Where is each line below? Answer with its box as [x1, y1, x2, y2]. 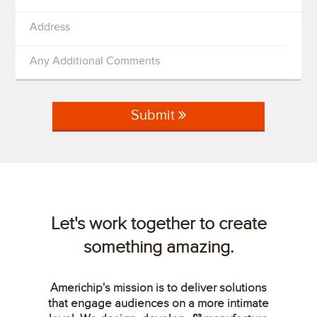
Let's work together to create [50, 213, 267, 235]
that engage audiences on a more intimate [48, 296, 269, 311]
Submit [131, 107, 178, 125]
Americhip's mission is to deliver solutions [50, 281, 267, 296]
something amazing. [83, 236, 234, 258]
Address [29, 20, 70, 35]
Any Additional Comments [29, 53, 160, 68]
